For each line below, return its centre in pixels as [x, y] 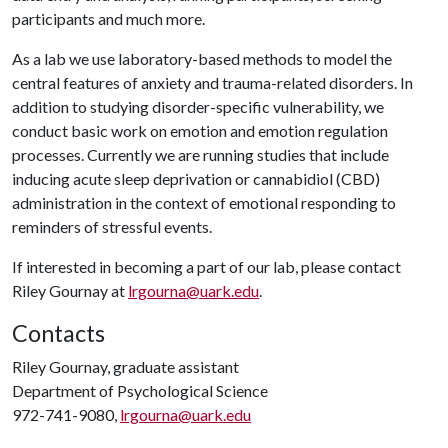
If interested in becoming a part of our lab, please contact [206, 266]
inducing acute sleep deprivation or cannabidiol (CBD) [196, 178]
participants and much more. [108, 18]
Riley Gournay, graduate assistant [125, 366]
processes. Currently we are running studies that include [200, 154]
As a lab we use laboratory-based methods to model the [202, 58]
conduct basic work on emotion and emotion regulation [200, 130]
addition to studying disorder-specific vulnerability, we [198, 106]
